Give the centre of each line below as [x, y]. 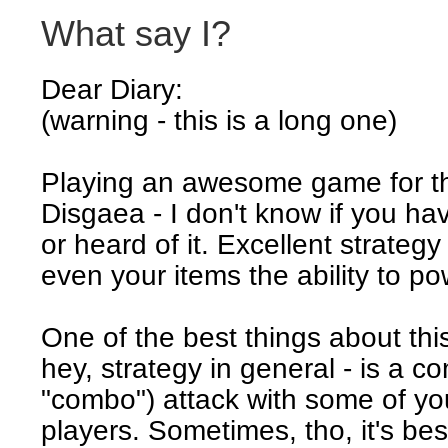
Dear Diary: [112, 90]
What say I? [136, 33]
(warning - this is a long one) [219, 121]
